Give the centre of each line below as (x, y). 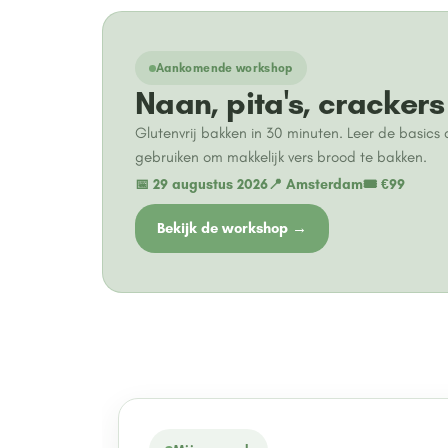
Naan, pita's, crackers (289, 103)
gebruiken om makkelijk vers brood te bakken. (281, 157)
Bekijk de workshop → (232, 228)
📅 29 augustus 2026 (201, 184)
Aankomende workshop (224, 68)
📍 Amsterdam (315, 184)
